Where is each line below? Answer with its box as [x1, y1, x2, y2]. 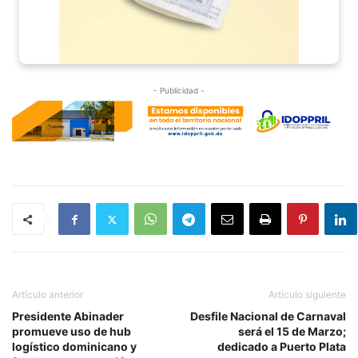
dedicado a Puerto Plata [217, 340, 346, 354]
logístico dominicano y [12, 340, 137, 354]
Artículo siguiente [268, 288, 346, 301]
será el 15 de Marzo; [238, 324, 346, 339]
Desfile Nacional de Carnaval [190, 309, 346, 324]
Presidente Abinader [12, 309, 124, 324]
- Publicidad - [153, 85, 205, 95]
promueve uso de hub [12, 324, 131, 339]
